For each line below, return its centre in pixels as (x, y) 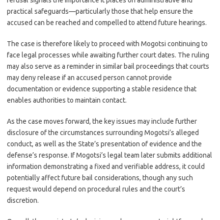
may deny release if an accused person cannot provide (89, 78)
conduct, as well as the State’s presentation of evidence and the (104, 144)
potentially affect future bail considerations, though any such (100, 178)
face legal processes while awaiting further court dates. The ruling (108, 55)
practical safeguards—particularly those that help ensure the (100, 11)
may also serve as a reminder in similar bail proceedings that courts (108, 66)
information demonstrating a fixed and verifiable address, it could (106, 166)
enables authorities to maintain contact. (67, 100)
